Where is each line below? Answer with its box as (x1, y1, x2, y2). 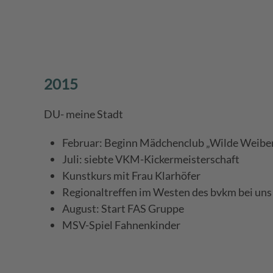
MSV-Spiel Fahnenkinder (62, 218, 180, 232)
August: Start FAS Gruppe (62, 201, 184, 215)
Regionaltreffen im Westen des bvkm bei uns (62, 185, 272, 199)
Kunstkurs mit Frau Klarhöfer (62, 168, 200, 182)
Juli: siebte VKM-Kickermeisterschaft (62, 152, 239, 166)
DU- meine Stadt (44, 107, 123, 121)
